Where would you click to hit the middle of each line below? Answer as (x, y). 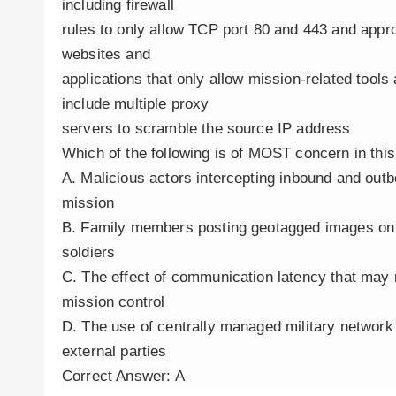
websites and (106, 54)
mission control (114, 302)
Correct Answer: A (123, 376)
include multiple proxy (136, 104)
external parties (114, 351)
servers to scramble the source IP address (206, 129)
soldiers (89, 252)
